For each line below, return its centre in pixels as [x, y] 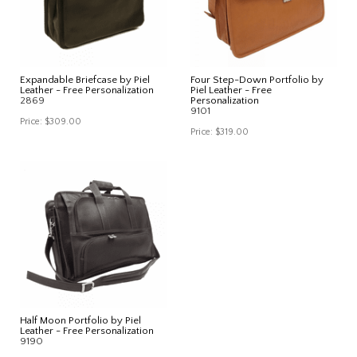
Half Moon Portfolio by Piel [80, 320]
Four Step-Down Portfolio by [257, 79]
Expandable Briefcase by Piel [85, 79]
